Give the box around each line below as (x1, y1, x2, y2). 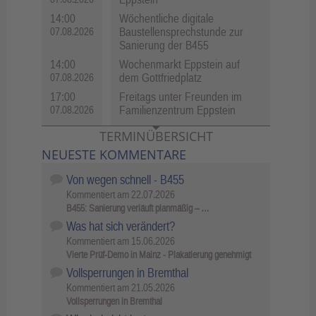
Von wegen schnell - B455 (66, 172, 184, 188)
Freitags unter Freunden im (119, 89, 242, 104)
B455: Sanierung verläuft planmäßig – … (66, 202, 209, 214)
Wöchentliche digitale (119, 11, 214, 25)
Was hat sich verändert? (66, 219, 175, 234)
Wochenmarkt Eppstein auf (119, 56, 240, 71)
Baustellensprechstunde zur (119, 24, 243, 39)
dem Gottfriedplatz (119, 70, 202, 85)
